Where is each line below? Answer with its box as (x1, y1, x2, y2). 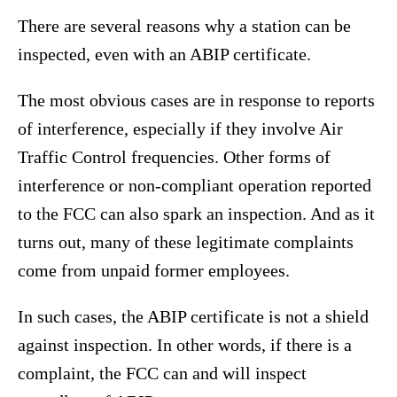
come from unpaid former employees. (18, 261, 290, 281)
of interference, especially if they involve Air (18, 119, 343, 139)
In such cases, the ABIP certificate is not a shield (18, 307, 369, 327)
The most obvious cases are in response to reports (18, 90, 375, 111)
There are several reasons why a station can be (18, 16, 351, 36)
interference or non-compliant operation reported (18, 175, 371, 196)
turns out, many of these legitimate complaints (18, 232, 354, 253)
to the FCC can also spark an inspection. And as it (18, 204, 375, 224)
